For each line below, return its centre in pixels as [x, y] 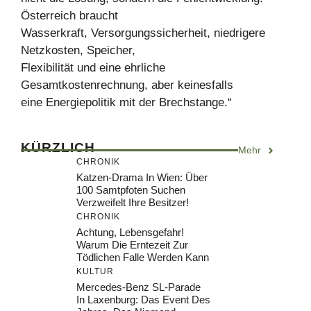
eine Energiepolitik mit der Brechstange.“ [126, 102]
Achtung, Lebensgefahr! [130, 232]
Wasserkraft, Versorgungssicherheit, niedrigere [143, 33]
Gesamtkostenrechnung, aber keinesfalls [127, 85]
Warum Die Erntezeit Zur [132, 245]
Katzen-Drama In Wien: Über [142, 177]
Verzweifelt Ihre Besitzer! [133, 202]
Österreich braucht [69, 16]
